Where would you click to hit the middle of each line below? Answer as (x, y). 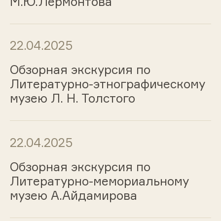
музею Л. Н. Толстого (72, 98)
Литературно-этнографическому (107, 84)
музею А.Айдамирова (73, 195)
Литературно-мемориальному (99, 181)
